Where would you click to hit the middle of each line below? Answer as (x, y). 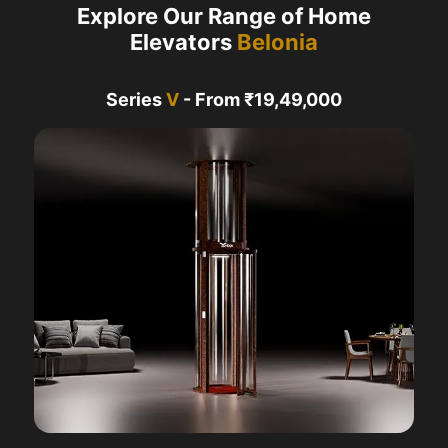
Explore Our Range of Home (224, 16)
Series (134, 100)
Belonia (277, 42)
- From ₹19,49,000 (262, 100)
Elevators (183, 42)
